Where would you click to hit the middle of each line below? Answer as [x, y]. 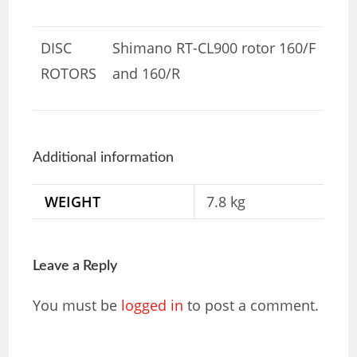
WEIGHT [73, 201]
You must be [77, 305]
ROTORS [69, 73]
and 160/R [147, 73]
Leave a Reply [75, 266]
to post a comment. [251, 305]
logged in [153, 305]
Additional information [104, 157]
